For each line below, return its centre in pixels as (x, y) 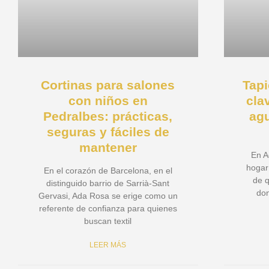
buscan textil (108, 221)
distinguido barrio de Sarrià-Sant (108, 183)
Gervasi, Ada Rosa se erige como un (108, 196)
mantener (108, 148)
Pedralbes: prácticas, (108, 116)
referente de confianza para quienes (108, 209)
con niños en (108, 101)
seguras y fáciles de (108, 132)
